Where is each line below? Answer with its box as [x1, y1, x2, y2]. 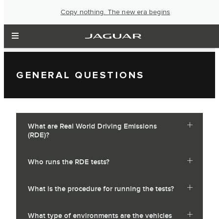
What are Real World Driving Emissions [28, 122, 157, 131]
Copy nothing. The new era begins [60, 8, 171, 16]
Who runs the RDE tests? [28, 157, 109, 167]
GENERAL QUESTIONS [16, 69, 145, 81]
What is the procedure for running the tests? [28, 184, 174, 194]
